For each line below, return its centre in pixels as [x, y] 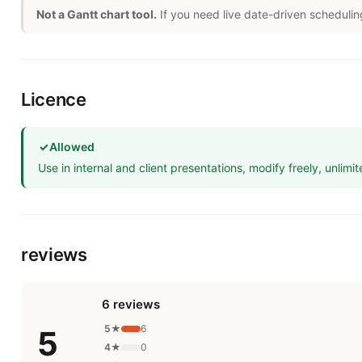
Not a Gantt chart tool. [97, 14]
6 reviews [131, 304]
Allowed [72, 147]
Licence [54, 99]
